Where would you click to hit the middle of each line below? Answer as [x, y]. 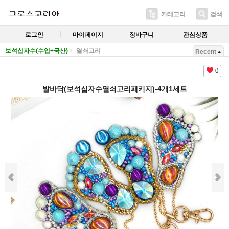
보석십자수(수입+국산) [37, 51]
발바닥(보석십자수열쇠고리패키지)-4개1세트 [114, 89]
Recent [206, 52]
